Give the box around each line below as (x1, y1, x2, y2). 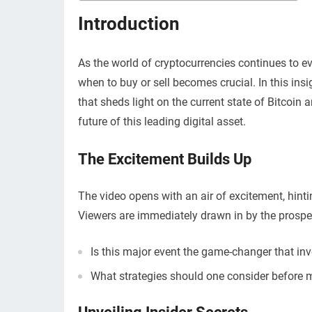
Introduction (78, 13, 180, 34)
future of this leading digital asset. (78, 115, 246, 128)
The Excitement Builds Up (78, 150, 251, 168)
